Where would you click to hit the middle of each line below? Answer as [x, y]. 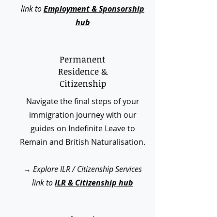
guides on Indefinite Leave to [83, 128]
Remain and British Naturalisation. [83, 142]
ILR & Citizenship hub [94, 183]
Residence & [83, 71]
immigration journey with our [83, 115]
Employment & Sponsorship [94, 9]
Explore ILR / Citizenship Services [87, 169]
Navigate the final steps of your [83, 101]
